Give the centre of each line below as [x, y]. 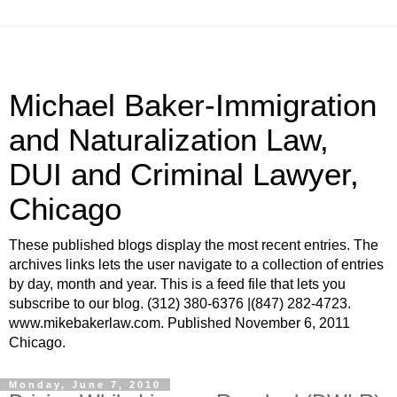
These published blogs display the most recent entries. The [194, 245]
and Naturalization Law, [169, 140]
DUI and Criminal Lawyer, [184, 175]
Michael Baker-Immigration [193, 105]
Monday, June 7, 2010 [85, 385]
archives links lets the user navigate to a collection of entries [196, 265]
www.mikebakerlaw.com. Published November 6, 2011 [179, 323]
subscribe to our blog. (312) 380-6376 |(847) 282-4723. [180, 304]
